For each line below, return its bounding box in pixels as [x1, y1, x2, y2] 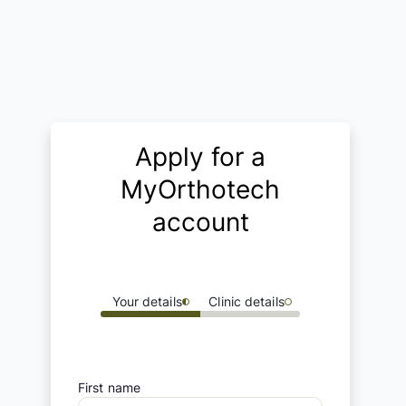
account [151, 207, 249, 237]
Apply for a [135, 141, 266, 172]
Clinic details [208, 294, 285, 309]
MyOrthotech [121, 174, 280, 205]
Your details [111, 294, 182, 309]
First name [78, 380, 140, 396]
